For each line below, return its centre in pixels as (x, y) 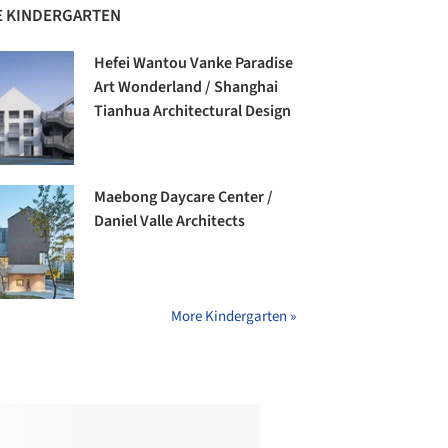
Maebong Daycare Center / (184, 197)
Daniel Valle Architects (170, 221)
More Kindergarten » (233, 317)
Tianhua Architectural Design (193, 111)
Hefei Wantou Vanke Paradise (194, 63)
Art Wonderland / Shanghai (186, 87)
